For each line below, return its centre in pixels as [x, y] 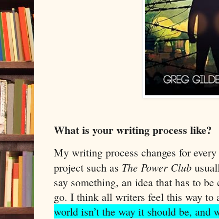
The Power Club [157, 167]
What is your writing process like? [133, 130]
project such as [88, 167]
